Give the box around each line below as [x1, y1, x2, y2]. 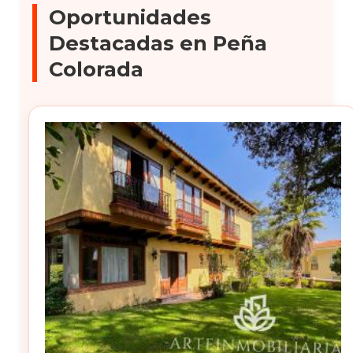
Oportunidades [49, 5, 212, 29]
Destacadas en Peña [49, 31, 268, 55]
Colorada [49, 57, 144, 81]
